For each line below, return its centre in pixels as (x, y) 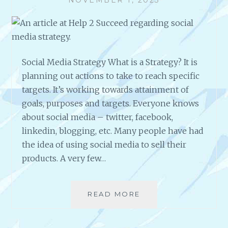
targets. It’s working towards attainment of (106, 90)
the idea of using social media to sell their (104, 145)
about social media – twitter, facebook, (98, 117)
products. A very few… (64, 159)
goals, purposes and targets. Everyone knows (111, 104)
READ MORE (114, 194)
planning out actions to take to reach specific (111, 76)
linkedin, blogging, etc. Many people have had (113, 131)
